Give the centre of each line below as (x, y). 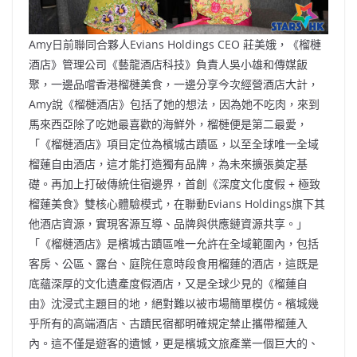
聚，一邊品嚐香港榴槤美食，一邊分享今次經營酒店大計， (174, 84)
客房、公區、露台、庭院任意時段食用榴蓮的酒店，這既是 (174, 263)
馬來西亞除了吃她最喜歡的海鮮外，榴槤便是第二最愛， (168, 124)
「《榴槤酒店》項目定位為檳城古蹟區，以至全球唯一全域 (174, 143)
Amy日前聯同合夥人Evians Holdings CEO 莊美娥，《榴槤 (175, 44)
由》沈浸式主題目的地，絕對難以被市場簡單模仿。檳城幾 (174, 303)
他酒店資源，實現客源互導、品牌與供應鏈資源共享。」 (168, 223)
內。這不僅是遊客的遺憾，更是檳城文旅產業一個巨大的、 (174, 343)
